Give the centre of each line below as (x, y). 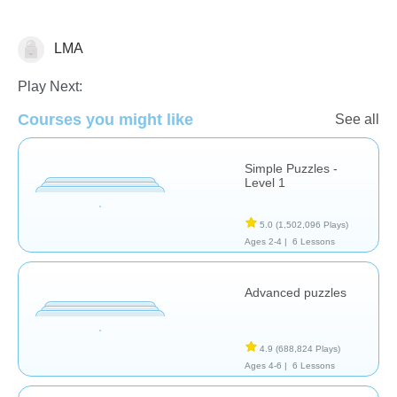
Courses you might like (105, 119)
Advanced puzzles (296, 292)
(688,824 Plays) (308, 348)
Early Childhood (69, 51)
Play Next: (50, 86)
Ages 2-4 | (266, 241)
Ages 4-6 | (266, 365)
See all (357, 119)
